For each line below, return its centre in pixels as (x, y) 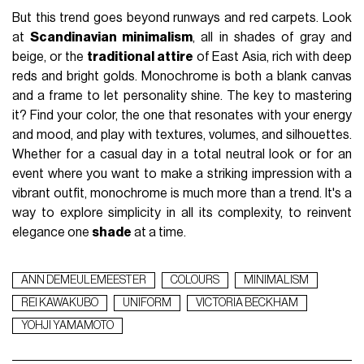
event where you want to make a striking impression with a (182, 174)
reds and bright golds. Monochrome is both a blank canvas (182, 77)
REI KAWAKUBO (60, 303)
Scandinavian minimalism (112, 38)
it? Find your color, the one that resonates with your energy (182, 116)
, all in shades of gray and (272, 38)
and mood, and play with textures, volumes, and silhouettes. (182, 135)
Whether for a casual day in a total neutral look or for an (182, 155)
